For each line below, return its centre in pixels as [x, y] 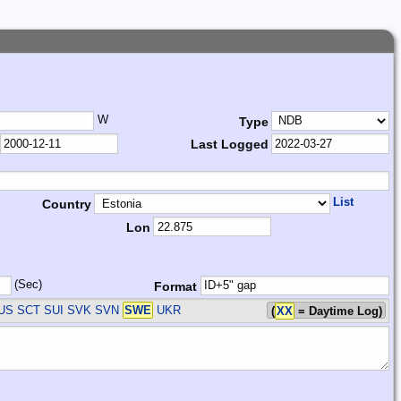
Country [66, 205]
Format [176, 286]
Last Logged [229, 145]
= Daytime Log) [338, 311]
